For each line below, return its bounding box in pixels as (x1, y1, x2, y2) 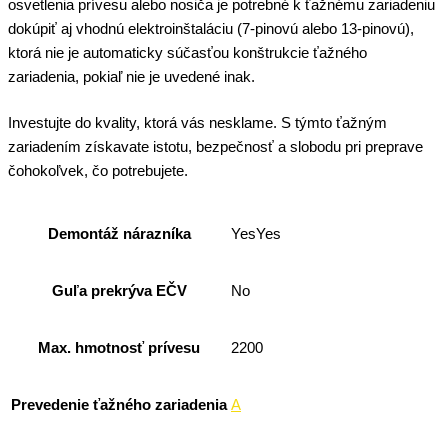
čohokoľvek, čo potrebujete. (8, 162, 188, 179)
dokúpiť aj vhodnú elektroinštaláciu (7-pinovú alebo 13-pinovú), (8, 20, 414, 37)
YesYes (231, 226, 281, 243)
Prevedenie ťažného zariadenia (11, 396, 227, 413)
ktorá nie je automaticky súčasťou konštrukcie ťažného (8, 44, 367, 61)
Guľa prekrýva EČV (51, 282, 187, 299)
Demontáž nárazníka (47, 225, 191, 242)
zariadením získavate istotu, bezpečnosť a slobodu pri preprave (8, 138, 423, 155)
